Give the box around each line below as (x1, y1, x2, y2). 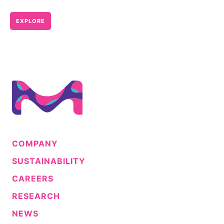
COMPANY (12, 138, 58, 148)
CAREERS (12, 173, 53, 183)
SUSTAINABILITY (12, 155, 85, 166)
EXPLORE (16, 17, 45, 24)
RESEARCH (12, 190, 60, 201)
